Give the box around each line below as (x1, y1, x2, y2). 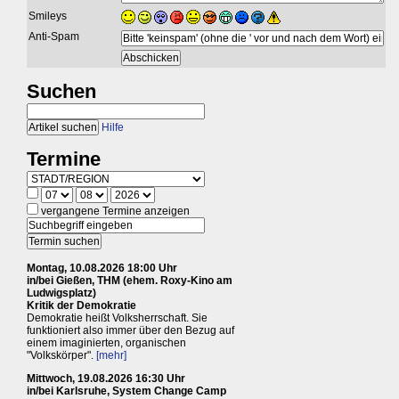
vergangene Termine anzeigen (38, 204, 190, 217)
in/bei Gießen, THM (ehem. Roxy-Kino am (27, 273, 232, 287)
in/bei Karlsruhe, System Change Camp (27, 384, 226, 397)
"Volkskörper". (27, 348, 96, 362)
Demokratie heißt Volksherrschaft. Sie (27, 311, 208, 324)
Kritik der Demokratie (27, 298, 136, 312)
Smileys (28, 9, 67, 22)
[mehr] (96, 348, 126, 362)
